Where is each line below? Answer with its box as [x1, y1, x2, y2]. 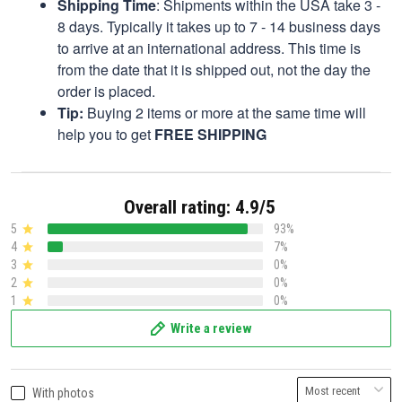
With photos [32, 385, 94, 400]
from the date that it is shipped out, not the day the [57, 58, 371, 80]
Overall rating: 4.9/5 [123, 196, 275, 218]
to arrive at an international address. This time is [57, 37, 361, 58]
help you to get [57, 123, 154, 144]
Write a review [170, 319, 252, 336]
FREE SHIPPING [154, 123, 267, 144]
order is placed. [57, 80, 155, 101]
